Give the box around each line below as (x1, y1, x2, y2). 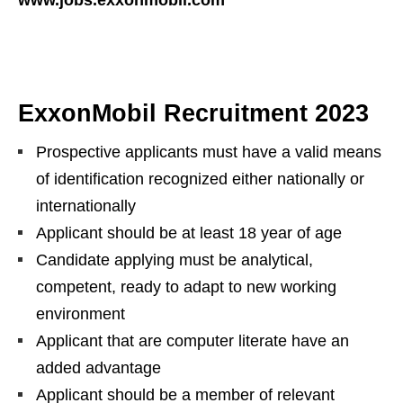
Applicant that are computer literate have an (36, 332, 349, 350)
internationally (36, 197, 136, 215)
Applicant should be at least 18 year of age (36, 224, 342, 242)
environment (36, 305, 125, 323)
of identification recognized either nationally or (36, 170, 364, 188)
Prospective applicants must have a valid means (36, 143, 381, 161)
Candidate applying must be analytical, (36, 251, 313, 269)
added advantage (36, 359, 161, 377)
